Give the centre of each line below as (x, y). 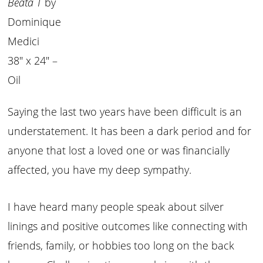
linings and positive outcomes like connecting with (128, 226)
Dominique (35, 21)
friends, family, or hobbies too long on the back (121, 246)
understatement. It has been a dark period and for (130, 131)
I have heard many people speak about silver (116, 207)
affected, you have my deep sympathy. (101, 170)
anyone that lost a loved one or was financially (119, 151)
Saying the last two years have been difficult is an (125, 112)
